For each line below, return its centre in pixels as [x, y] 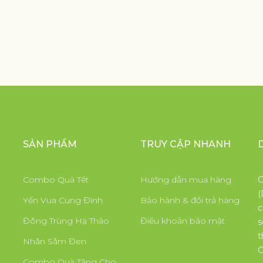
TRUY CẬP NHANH [186, 144]
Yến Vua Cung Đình [63, 200]
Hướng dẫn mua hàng [186, 180]
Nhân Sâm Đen [55, 242]
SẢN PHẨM [50, 144]
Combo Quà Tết [56, 180]
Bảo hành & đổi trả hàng [190, 200]
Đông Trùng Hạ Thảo [66, 221]
